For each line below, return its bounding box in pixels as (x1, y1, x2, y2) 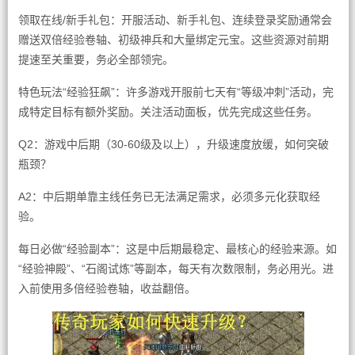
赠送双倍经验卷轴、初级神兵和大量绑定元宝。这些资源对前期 (17, 33, 329, 46)
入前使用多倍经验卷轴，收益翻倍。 (17, 282, 196, 295)
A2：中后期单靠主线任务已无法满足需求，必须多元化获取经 (17, 190, 320, 203)
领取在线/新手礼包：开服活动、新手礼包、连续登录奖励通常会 (17, 13, 332, 26)
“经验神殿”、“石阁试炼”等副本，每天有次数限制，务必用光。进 (17, 262, 334, 275)
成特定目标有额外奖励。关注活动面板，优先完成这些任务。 (17, 105, 318, 118)
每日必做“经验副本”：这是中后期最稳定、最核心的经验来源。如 (17, 242, 337, 255)
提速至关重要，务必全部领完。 (17, 53, 174, 66)
